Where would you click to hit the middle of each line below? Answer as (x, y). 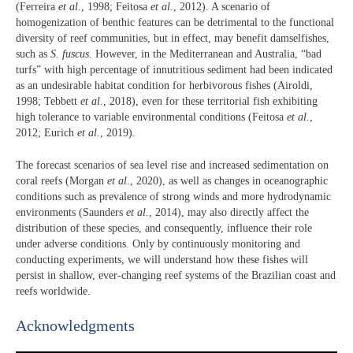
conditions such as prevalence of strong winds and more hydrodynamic (173, 196)
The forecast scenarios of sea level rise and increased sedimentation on (172, 165)
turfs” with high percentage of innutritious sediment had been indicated (174, 70)
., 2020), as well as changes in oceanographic (227, 180)
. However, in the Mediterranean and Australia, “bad (205, 54)
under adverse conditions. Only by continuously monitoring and (158, 243)
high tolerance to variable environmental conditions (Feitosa (151, 117)
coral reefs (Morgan (60, 180)
